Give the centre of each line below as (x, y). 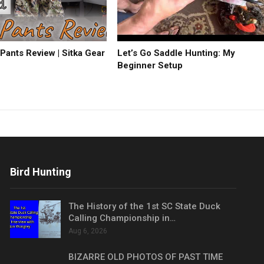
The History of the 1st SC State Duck (145, 207)
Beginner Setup (150, 66)
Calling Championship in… (122, 218)
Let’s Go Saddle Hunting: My (176, 53)
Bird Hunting (41, 172)
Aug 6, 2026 (88, 231)
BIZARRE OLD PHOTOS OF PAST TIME (146, 257)
